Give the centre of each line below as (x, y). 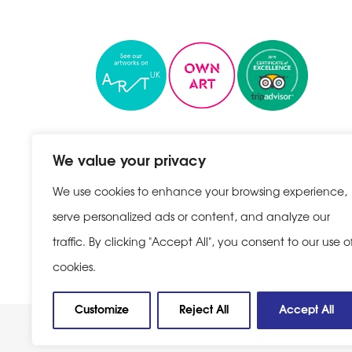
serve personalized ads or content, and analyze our (191, 216)
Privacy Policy (135, 262)
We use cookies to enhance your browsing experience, (200, 191)
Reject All (204, 308)
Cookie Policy (228, 262)
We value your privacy (129, 159)
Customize (102, 308)
